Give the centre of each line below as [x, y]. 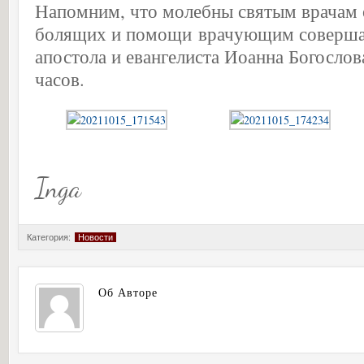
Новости [95, 237]
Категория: [50, 237]
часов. [60, 79]
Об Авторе [128, 292]
